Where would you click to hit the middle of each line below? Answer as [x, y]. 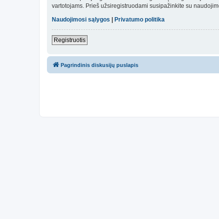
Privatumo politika [140, 20]
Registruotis [70, 40]
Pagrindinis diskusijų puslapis [99, 65]
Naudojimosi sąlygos [81, 20]
